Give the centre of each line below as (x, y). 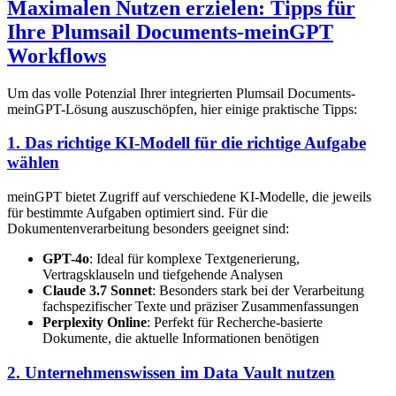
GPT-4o (66, 258)
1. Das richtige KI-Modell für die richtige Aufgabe (187, 143)
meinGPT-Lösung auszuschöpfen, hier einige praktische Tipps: (182, 109)
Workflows (57, 55)
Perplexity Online (95, 322)
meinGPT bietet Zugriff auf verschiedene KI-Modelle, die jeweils (189, 196)
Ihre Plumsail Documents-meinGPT (170, 31)
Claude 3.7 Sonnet (97, 290)
